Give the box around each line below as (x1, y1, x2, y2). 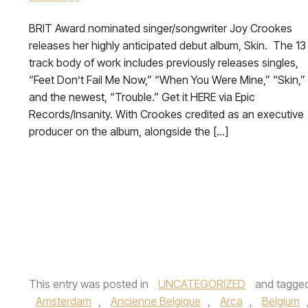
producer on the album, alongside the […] (29, 124, 228, 138)
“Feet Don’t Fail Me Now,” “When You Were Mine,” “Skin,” (29, 73, 305, 87)
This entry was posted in (29, 277, 151, 291)
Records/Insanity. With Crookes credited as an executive (29, 107, 304, 121)
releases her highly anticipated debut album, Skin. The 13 (29, 38, 306, 52)
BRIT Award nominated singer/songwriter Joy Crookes (29, 21, 292, 35)
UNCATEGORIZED (158, 277, 245, 291)
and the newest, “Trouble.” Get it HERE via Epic (29, 90, 255, 104)
